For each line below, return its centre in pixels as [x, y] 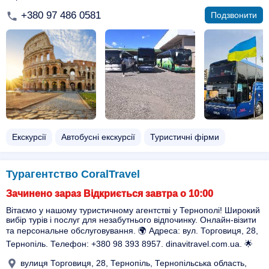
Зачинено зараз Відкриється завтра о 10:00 [110, 194]
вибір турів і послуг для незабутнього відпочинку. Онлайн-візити [131, 220]
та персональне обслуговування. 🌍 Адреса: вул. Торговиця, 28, [132, 231]
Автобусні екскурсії [98, 137]
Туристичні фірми [185, 137]
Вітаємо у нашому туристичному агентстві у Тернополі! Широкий [133, 210]
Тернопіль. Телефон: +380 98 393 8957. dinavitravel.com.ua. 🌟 [129, 244]
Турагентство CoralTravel [73, 174]
